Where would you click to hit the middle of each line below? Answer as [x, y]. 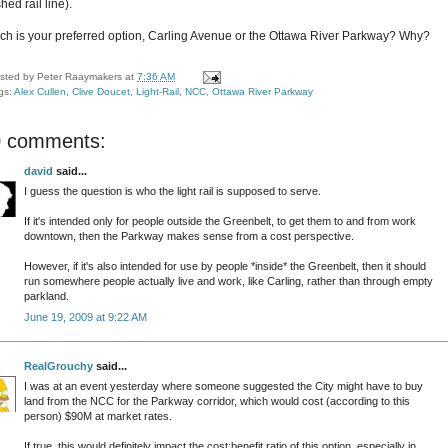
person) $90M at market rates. [98, 416]
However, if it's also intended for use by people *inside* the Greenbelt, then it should [225, 266]
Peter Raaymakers [79, 76]
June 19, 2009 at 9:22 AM [85, 316]
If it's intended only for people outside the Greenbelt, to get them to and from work [220, 221]
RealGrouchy [58, 365]
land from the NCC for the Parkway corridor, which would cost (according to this [217, 401]
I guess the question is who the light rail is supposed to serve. [172, 191]
